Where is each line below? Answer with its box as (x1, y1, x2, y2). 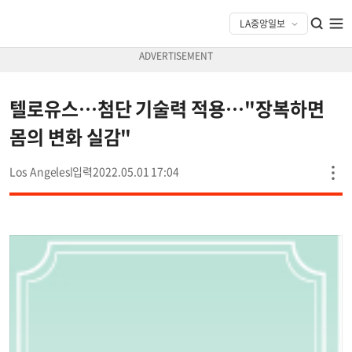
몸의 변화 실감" (9, 123, 132, 151)
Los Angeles (9, 163, 71, 179)
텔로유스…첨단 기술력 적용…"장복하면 (9, 94, 324, 123)
